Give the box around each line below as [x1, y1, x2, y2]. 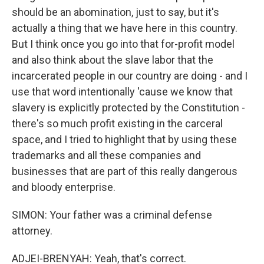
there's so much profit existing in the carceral [12, 117, 223, 130]
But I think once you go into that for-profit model [12, 38, 235, 50]
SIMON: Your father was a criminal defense [12, 209, 212, 221]
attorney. [12, 225, 52, 237]
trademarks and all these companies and [12, 149, 201, 161]
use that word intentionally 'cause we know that [12, 85, 233, 98]
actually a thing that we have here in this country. [12, 22, 237, 34]
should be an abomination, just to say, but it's [12, 6, 219, 18]
